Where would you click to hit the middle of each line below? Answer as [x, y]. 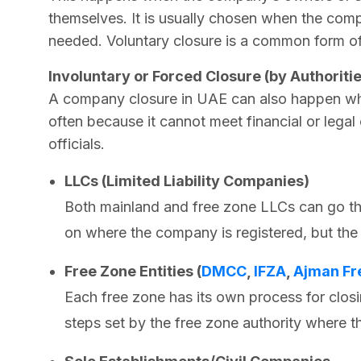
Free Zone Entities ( [133, 271]
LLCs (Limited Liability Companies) [187, 180]
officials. [77, 143]
